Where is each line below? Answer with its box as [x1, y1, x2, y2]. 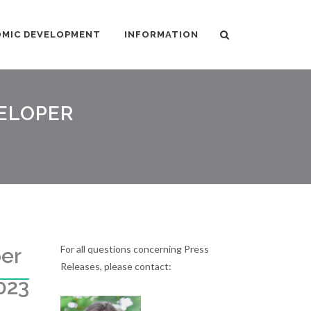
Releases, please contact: [60, 260, 171, 272]
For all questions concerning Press [60, 243, 209, 255]
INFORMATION [124, 29, 199, 40]
